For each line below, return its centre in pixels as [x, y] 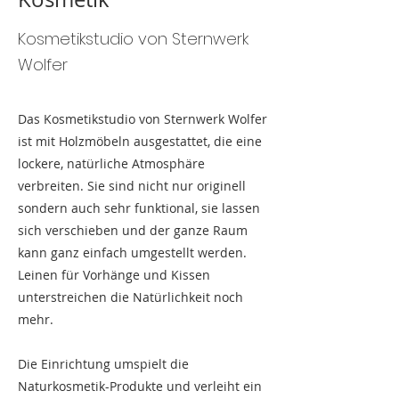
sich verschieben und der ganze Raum [133, 231]
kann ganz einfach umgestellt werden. [132, 253]
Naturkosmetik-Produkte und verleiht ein [140, 387]
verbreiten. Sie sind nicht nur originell [132, 186]
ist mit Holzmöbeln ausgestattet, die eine [140, 142]
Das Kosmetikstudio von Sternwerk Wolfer [142, 119]
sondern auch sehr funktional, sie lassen [139, 208]
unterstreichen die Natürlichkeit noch [130, 297]
